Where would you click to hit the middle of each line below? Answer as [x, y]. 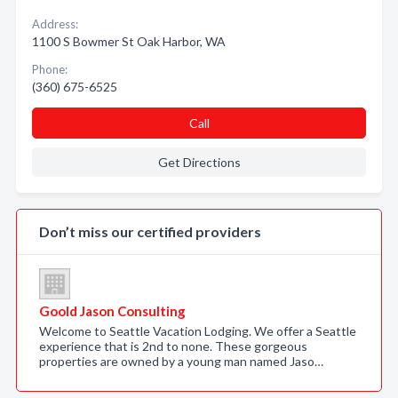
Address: [55, 24]
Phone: [50, 69]
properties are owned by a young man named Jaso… [181, 361]
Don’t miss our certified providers [150, 231]
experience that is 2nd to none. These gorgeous [173, 346]
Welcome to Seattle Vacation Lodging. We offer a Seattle [198, 331]
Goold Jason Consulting [112, 311]
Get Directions [199, 162]
